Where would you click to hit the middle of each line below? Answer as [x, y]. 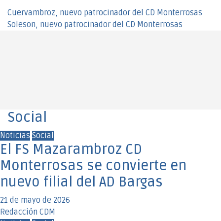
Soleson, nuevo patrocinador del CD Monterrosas [95, 25]
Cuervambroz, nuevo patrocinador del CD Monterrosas [105, 13]
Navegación [50, 16]
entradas [40, 53]
